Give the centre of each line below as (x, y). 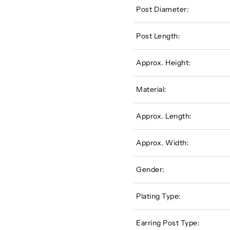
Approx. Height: (164, 62)
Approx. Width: (163, 142)
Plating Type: (159, 196)
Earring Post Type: (168, 223)
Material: (151, 89)
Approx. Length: (164, 116)
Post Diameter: (163, 9)
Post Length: (158, 36)
